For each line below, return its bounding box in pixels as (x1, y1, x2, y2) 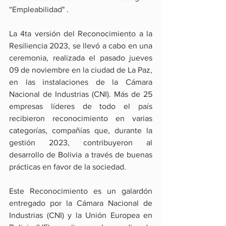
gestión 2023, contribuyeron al (9, 138, 152, 147)
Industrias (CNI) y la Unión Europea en (9, 211, 152, 220)
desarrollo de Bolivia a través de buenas (9, 150, 152, 159)
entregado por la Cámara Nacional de (9, 199, 152, 208)
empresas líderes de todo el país (9, 102, 152, 111)
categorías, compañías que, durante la (9, 126, 152, 135)
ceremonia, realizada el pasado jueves (9, 53, 152, 63)
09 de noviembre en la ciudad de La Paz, (9, 66, 152, 75)
